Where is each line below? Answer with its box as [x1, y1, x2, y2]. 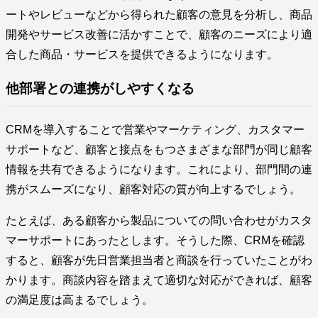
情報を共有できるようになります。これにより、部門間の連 [6, 163, 312, 175]
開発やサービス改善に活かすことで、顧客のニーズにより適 [6, 28, 312, 40]
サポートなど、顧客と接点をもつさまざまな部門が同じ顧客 [6, 143, 312, 155]
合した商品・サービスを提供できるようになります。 [6, 48, 278, 60]
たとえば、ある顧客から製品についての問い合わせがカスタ [6, 214, 312, 226]
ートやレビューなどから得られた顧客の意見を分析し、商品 [6, 8, 312, 21]
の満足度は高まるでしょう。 [6, 294, 153, 306]
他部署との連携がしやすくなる [6, 81, 194, 97]
